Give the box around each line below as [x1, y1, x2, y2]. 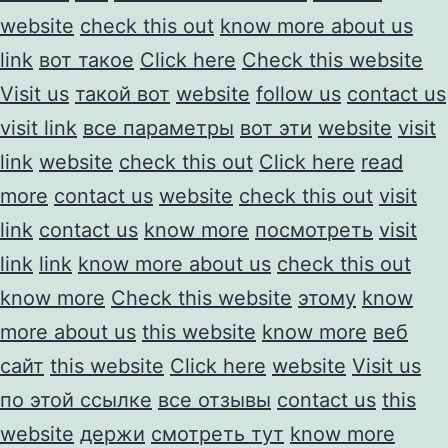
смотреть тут [151, 421, 284, 446]
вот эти [240, 115, 312, 140]
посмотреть [255, 217, 373, 242]
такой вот [75, 81, 170, 106]
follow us [256, 81, 341, 106]
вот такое [39, 47, 134, 72]
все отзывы [158, 387, 271, 412]
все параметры [83, 115, 234, 140]
